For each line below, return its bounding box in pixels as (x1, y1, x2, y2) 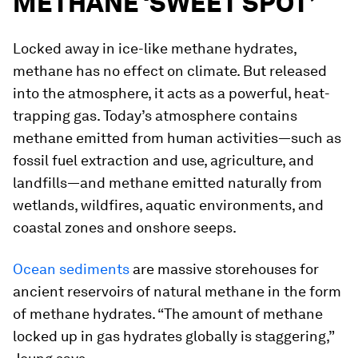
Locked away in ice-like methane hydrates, (13, 40, 296, 57)
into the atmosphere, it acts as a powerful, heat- (13, 85, 330, 101)
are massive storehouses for (129, 261, 319, 277)
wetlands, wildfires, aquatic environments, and (13, 197, 324, 213)
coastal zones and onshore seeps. (13, 219, 237, 236)
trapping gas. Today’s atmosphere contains (13, 107, 297, 124)
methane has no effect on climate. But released (13, 62, 327, 79)
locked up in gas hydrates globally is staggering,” (13, 328, 334, 344)
